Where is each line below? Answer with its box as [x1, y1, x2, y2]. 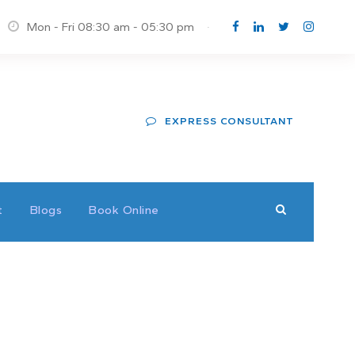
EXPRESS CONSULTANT [165, 115, 294, 127]
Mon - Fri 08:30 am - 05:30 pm [27, 20, 197, 34]
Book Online [89, 203, 159, 217]
